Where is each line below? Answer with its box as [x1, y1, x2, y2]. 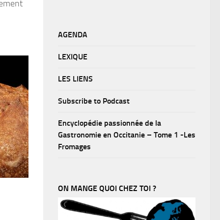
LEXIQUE [58, 52, 87, 61]
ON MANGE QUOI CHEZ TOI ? [58, 183, 156, 193]
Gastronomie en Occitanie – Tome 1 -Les [58, 130, 195, 139]
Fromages [58, 141, 91, 151]
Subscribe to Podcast [58, 96, 130, 106]
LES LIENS [58, 74, 93, 83]
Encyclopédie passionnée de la [58, 118, 161, 128]
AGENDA [58, 29, 87, 39]
